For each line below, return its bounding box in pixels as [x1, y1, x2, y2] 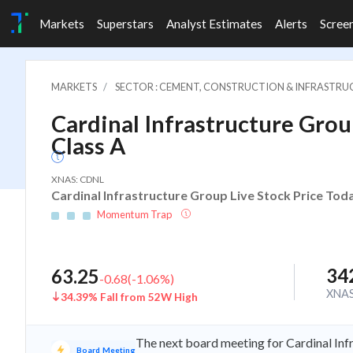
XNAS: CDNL [51, 173, 104, 185]
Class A [51, 132, 125, 159]
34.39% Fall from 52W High [61, 291, 198, 303]
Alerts [275, 17, 307, 31]
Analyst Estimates [166, 17, 262, 31]
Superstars [97, 17, 154, 31]
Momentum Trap [97, 208, 174, 221]
